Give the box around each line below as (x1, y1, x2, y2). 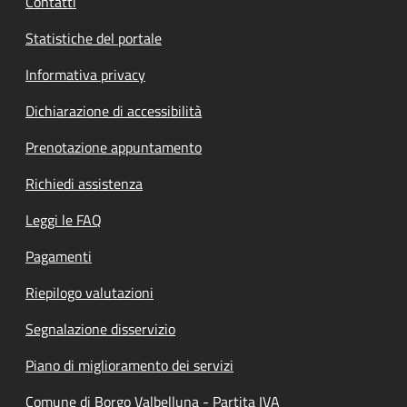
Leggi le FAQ (25, 208, 102, 231)
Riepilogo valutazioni (25, 281, 154, 303)
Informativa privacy (25, 63, 145, 85)
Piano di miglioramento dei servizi (25, 353, 233, 376)
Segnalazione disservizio (25, 317, 175, 340)
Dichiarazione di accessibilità (25, 99, 202, 122)
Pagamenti (25, 244, 92, 267)
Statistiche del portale (25, 26, 162, 49)
